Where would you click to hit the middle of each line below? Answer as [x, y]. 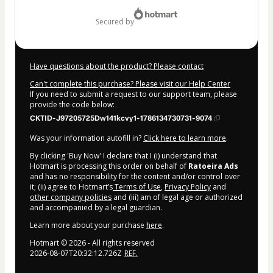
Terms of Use [137, 186]
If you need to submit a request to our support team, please [133, 94]
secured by [117, 21]
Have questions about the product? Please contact [117, 66]
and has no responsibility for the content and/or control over [135, 176]
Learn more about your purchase [88, 225]
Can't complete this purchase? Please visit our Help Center [130, 83]
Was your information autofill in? [87, 138]
